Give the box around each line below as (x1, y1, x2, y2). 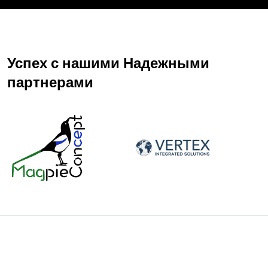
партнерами (7, 72, 93, 92)
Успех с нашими (7, 53, 120, 72)
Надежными (123, 53, 209, 72)
